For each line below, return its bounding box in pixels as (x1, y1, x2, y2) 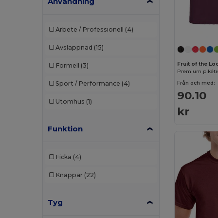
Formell (55, 62, 79, 70)
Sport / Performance (55, 80, 120, 88)
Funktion (48, 124, 83, 133)
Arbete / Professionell (55, 26, 124, 34)
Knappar (55, 171, 83, 179)
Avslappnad (55, 44, 92, 52)
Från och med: (177, 79, 216, 86)
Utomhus (55, 98, 85, 106)
